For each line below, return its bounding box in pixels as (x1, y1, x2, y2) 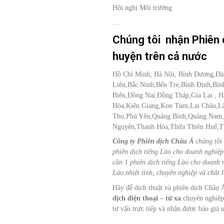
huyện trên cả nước (112, 50, 207, 63)
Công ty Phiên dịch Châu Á (112, 137, 194, 145)
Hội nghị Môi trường (112, 3, 172, 11)
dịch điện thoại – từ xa (112, 194, 183, 202)
